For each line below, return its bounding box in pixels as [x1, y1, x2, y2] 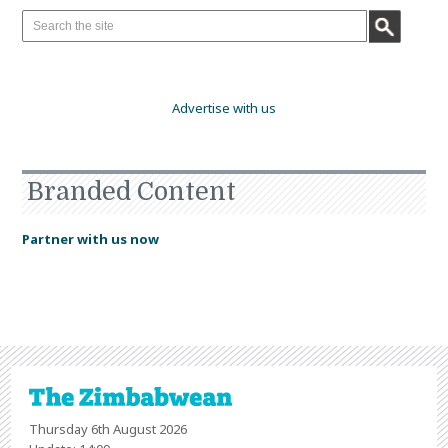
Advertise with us [171, 99, 276, 118]
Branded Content [26, 177, 236, 207]
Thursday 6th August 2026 [29, 420, 188, 439]
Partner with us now [21, 230, 159, 249]
